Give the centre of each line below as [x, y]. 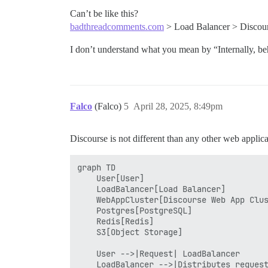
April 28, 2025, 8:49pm [178, 106]
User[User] [111, 178]
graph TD [96, 167]
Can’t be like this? [104, 13]
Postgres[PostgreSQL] [135, 210]
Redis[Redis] [115, 221]
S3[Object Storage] [130, 232]
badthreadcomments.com [117, 26]
